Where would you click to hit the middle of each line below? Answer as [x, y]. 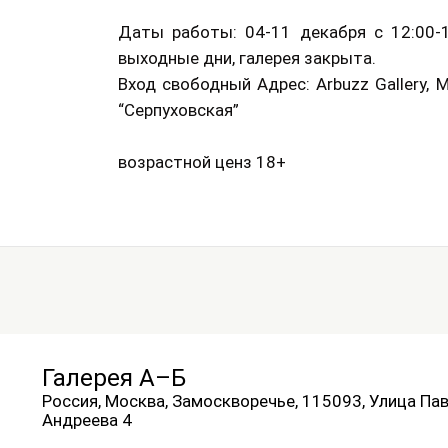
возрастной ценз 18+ [202, 162]
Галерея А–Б [114, 378]
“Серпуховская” [178, 110]
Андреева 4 [87, 420]
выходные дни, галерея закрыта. [247, 58]
